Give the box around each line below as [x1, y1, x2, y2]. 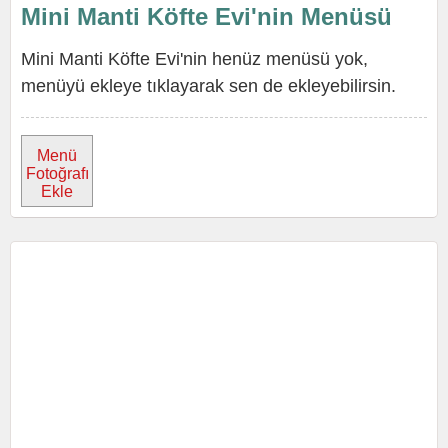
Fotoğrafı [25, 165, 89, 182]
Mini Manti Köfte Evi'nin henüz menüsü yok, [21, 49, 368, 69]
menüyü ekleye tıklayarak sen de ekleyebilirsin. [21, 76, 396, 96]
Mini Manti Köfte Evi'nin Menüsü [21, 3, 392, 30]
